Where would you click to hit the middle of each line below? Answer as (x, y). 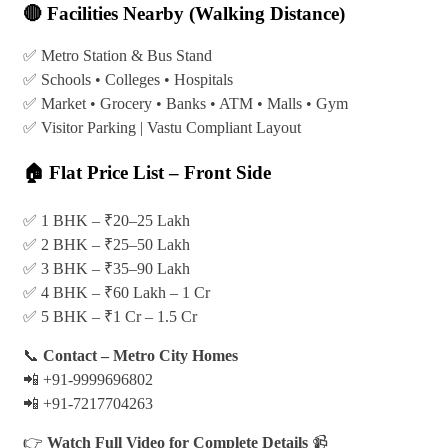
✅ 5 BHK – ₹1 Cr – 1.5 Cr (110, 317)
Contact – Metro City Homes (140, 356)
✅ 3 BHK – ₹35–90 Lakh (106, 269)
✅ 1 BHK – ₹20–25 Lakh (106, 221)
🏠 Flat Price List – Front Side (147, 172)
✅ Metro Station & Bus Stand (117, 56)
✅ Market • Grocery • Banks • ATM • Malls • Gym (185, 104)
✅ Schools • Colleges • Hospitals (128, 80)
